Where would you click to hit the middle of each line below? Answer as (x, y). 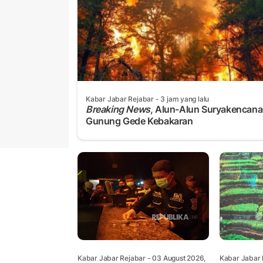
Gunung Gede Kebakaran (139, 121)
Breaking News (118, 109)
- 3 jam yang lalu (182, 99)
